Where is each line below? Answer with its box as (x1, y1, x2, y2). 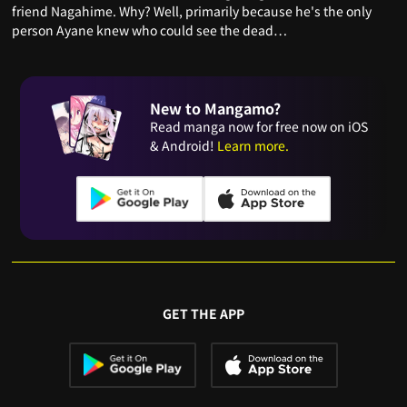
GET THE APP (163, 303, 244, 323)
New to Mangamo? (150, 97, 282, 120)
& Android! (150, 136, 218, 155)
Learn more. (217, 136, 290, 155)
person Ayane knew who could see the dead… (12, 20, 288, 39)
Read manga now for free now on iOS (150, 117, 369, 136)
